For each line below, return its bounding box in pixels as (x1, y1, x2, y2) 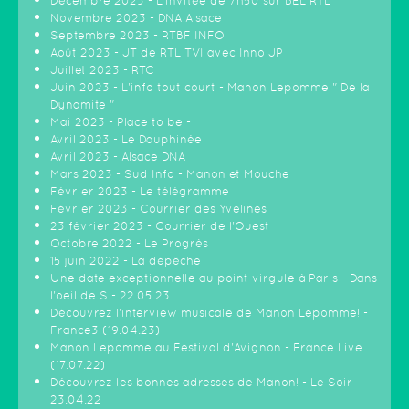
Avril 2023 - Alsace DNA (50, 150, 185, 163)
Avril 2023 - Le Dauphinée (50, 132, 202, 146)
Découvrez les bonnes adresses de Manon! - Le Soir (50, 375, 352, 389)
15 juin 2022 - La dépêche (50, 254, 201, 267)
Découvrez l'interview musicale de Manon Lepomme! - (50, 306, 368, 320)
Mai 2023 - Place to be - (50, 115, 191, 129)
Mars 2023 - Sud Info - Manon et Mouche (50, 167, 289, 181)
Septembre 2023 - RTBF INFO (50, 28, 225, 42)
